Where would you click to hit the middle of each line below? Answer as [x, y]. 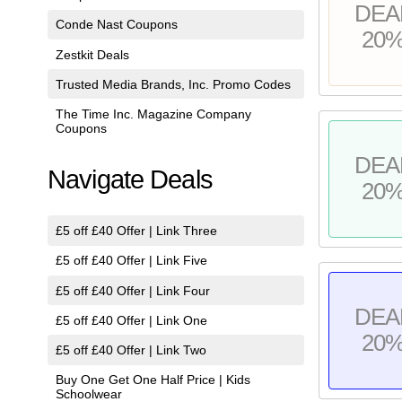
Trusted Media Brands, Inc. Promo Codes [173, 84]
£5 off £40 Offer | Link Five [131, 261]
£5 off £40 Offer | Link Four [132, 290]
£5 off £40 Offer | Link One [131, 320]
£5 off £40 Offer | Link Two [131, 350]
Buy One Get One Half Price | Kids [153, 380]
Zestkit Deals [92, 54]
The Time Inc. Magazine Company [153, 114]
